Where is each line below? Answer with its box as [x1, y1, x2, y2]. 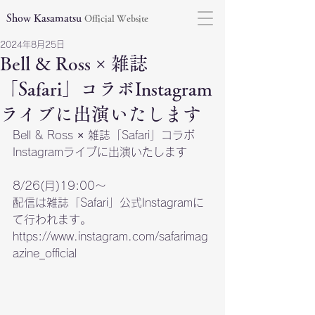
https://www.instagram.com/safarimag [13, 231, 208, 242]
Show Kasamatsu [6, 13, 84, 23]
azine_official [13, 247, 77, 259]
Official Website [84, 14, 148, 23]
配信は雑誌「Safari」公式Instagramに [13, 197, 204, 208]
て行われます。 [13, 214, 91, 225]
